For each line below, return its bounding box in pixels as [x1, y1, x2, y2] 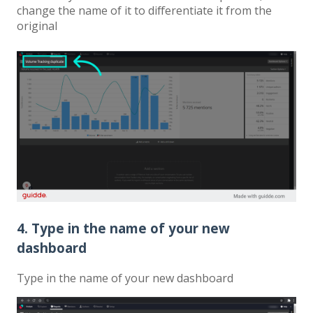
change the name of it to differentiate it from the [17, 2, 272, 18]
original [17, 17, 57, 34]
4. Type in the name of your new [17, 219, 230, 237]
